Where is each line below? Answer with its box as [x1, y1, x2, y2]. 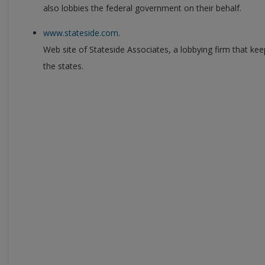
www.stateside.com [43, 27, 118, 38]
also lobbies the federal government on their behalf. [43, 2, 241, 14]
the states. [43, 60, 83, 72]
